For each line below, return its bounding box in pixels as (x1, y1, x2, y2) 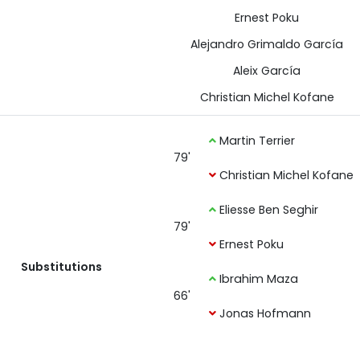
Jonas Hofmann (216, 305, 312, 321)
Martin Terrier (216, 133, 296, 149)
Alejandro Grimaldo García (190, 36, 343, 52)
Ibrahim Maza (216, 271, 299, 287)
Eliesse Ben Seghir (216, 202, 319, 218)
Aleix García (233, 63, 301, 79)
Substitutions (21, 259, 102, 275)
